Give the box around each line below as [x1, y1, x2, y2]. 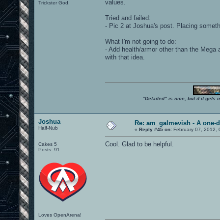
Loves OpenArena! [38, 212, 82, 218]
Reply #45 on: [139, 126, 172, 132]
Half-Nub [38, 125, 58, 131]
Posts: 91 [38, 146, 60, 152]
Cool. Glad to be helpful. [105, 140, 174, 148]
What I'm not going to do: [105, 37, 176, 45]
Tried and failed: [105, 14, 151, 22]
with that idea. [105, 53, 145, 61]
